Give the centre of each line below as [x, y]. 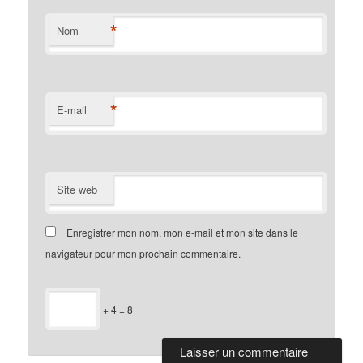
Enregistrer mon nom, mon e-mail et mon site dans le [183, 232]
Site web [77, 189]
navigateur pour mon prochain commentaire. [143, 253]
